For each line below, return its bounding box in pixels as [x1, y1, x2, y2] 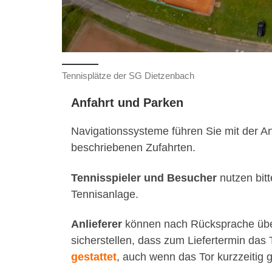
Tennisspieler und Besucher [71, 171, 220, 184]
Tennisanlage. [71, 188, 138, 200]
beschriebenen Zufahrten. [71, 141, 195, 154]
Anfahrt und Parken [71, 95, 183, 109]
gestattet [71, 251, 117, 263]
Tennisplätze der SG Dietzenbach [62, 70, 194, 81]
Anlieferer [71, 218, 125, 231]
